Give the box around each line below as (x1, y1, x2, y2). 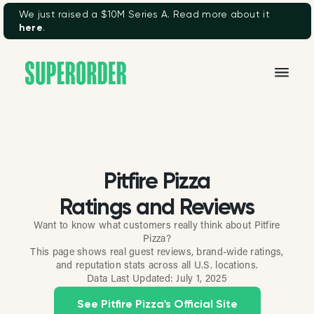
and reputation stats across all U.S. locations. (55, 261, 259, 271)
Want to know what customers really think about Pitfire (34, 221, 280, 231)
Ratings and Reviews (60, 193, 254, 220)
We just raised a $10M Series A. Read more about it (18, 8, 270, 20)
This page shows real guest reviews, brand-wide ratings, (30, 248, 284, 258)
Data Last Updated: (87, 275, 177, 285)
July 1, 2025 (176, 275, 227, 285)
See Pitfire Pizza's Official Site (76, 296, 238, 310)
